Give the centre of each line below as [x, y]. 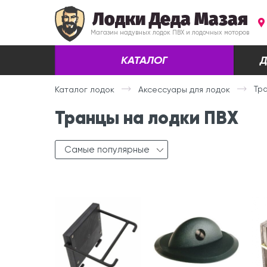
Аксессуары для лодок [184, 89]
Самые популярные [107, 150]
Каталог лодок [85, 89]
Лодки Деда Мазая [170, 19]
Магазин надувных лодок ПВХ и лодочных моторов [170, 32]
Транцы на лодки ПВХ [147, 118]
